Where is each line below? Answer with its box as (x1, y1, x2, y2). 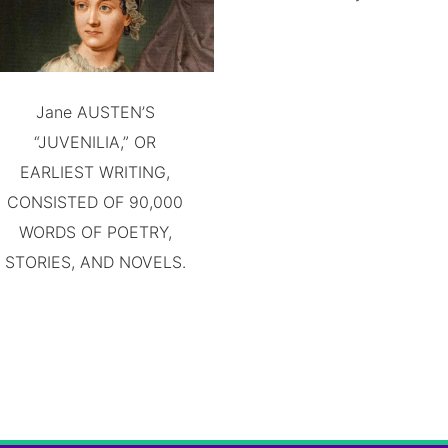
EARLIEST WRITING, (20, 162, 171, 182)
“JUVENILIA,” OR (34, 132, 157, 152)
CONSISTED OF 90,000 (7, 192, 184, 212)
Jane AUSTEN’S (35, 102, 77, 122)
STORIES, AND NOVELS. (4, 252, 186, 272)
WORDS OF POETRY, (18, 222, 172, 242)
